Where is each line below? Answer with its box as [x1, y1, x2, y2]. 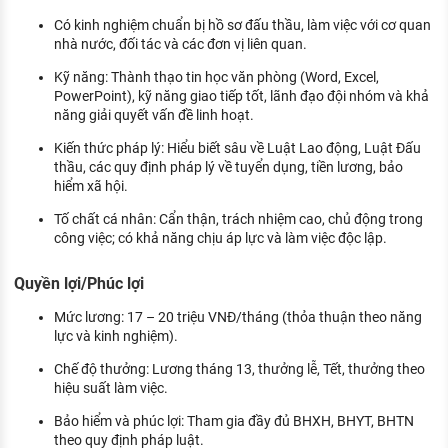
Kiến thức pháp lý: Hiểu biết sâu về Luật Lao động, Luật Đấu [54, 140, 421, 157]
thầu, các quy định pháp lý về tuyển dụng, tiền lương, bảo [54, 159, 403, 176]
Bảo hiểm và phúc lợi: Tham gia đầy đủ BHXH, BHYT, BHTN [54, 412, 414, 429]
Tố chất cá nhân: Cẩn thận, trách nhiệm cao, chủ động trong [54, 211, 423, 228]
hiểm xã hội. [54, 178, 128, 195]
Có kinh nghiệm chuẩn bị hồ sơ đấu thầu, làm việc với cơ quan [54, 17, 431, 34]
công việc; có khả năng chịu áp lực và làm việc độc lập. [54, 230, 387, 247]
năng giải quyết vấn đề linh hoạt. [54, 107, 254, 124]
